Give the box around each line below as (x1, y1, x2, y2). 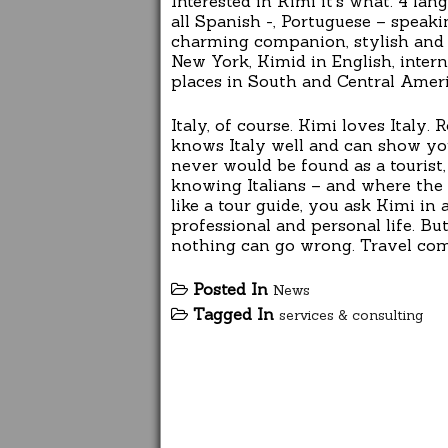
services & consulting (279, 306, 423, 325)
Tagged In (193, 304, 279, 325)
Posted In (193, 279, 273, 300)
